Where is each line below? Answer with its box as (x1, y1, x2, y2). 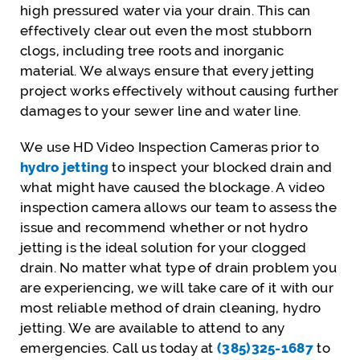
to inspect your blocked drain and (108, 159, 333, 175)
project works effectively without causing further (20, 83, 339, 99)
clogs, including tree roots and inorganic (20, 43, 284, 59)
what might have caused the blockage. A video (20, 179, 325, 195)
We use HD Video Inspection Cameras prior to (20, 139, 319, 155)
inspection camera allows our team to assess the (20, 199, 337, 215)
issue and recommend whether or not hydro (20, 219, 308, 235)
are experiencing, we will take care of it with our (20, 280, 333, 296)
